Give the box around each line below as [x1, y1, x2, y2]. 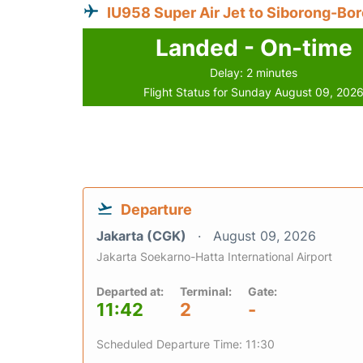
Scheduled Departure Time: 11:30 [96, 337, 275, 352]
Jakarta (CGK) [96, 228, 190, 245]
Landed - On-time [155, 34, 352, 62]
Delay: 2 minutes [210, 66, 298, 80]
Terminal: [180, 284, 232, 299]
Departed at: [96, 284, 164, 299]
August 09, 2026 [213, 228, 316, 245]
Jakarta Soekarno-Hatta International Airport [96, 250, 332, 264]
